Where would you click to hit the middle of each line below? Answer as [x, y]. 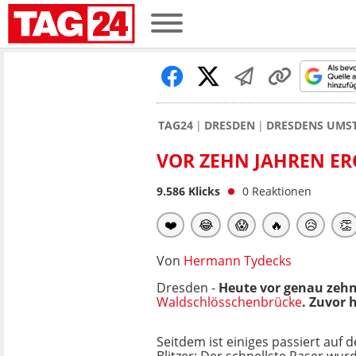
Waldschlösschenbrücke [229, 302]
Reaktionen [282, 191]
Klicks [203, 191]
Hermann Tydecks [238, 261]
